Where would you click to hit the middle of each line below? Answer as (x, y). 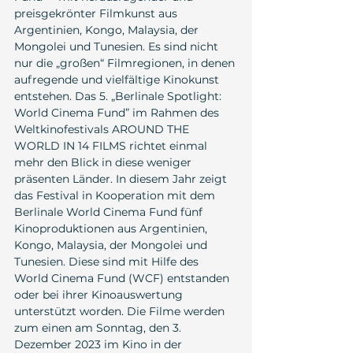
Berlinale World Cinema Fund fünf (110, 212)
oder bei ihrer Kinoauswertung (100, 295)
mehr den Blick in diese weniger (104, 163)
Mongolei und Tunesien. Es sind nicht (118, 47)
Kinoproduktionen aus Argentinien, (112, 229)
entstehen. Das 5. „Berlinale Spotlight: (119, 97)
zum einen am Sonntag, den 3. (99, 328)
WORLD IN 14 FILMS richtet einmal (112, 146)
